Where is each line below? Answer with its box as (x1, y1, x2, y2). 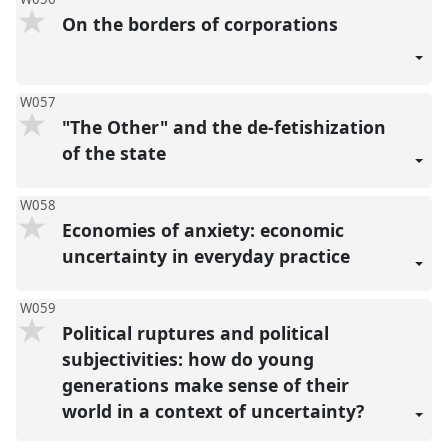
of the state (61, 140, 171, 165)
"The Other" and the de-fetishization (61, 114, 386, 139)
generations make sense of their (61, 372, 349, 397)
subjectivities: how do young (61, 346, 314, 371)
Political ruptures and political (61, 320, 329, 345)
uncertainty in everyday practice (61, 243, 355, 268)
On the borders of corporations (61, 11, 343, 36)
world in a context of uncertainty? (61, 398, 369, 423)
